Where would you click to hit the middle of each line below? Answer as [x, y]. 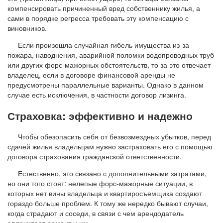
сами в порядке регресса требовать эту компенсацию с [98, 18]
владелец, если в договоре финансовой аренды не [91, 74]
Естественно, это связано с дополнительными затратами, [112, 173]
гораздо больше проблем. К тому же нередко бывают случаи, [108, 203]
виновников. [27, 28]
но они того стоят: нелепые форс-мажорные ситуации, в [100, 183]
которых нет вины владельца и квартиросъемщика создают [105, 193]
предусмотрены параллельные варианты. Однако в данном [106, 84]
